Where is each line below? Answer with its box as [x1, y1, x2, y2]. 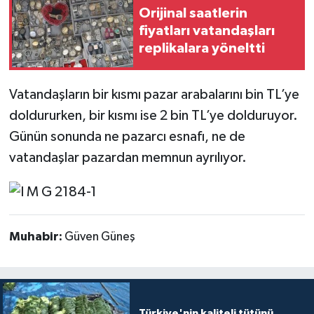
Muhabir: [8, 230, 64, 243]
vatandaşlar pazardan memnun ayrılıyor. [8, 151, 247, 165]
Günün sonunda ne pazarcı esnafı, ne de [8, 130, 245, 144]
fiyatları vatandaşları [139, 23, 275, 38]
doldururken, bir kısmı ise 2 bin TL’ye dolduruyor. [8, 109, 298, 123]
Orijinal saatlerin [139, 6, 247, 20]
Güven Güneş [64, 230, 135, 243]
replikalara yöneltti [139, 41, 265, 55]
